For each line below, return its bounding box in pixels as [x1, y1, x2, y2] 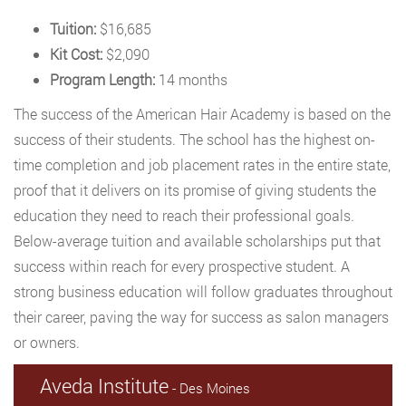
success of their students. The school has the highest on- [14, 130, 375, 149]
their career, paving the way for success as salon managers [14, 307, 389, 326]
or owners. [14, 333, 80, 352]
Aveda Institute [40, 372, 169, 399]
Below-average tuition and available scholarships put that [14, 231, 381, 250]
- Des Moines [169, 379, 250, 397]
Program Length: [50, 70, 155, 89]
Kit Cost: [50, 44, 102, 63]
